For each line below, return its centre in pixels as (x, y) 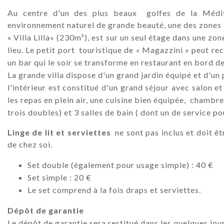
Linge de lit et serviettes (60, 132)
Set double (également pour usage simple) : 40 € (120, 164)
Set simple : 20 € (59, 177)
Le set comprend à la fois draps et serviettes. (114, 189)
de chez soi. (30, 144)
